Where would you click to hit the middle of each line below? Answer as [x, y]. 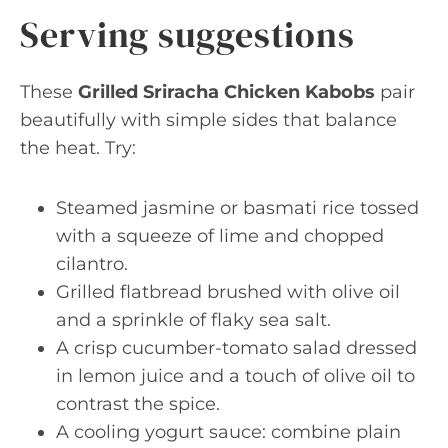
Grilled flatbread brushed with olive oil [228, 292]
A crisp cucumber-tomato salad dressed [236, 348]
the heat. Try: [78, 148]
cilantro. [92, 264]
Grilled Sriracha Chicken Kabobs [226, 92]
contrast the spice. [138, 404]
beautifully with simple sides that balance [208, 120]
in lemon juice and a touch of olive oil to [235, 376]
